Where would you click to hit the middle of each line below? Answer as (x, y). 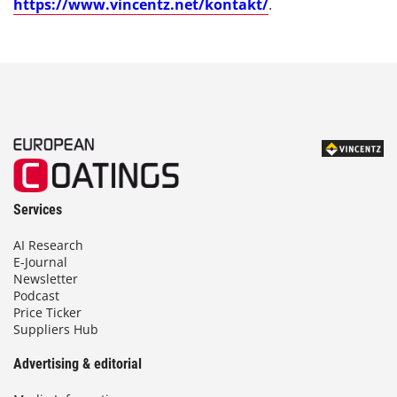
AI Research (48, 245)
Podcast (36, 296)
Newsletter (46, 279)
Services (38, 210)
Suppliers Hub (56, 329)
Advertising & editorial (78, 364)
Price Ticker (47, 312)
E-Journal (40, 262)
